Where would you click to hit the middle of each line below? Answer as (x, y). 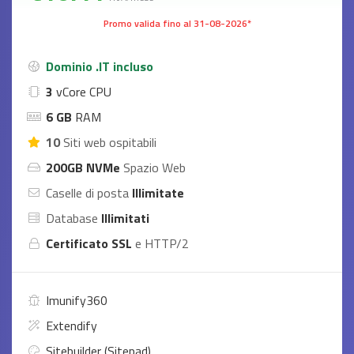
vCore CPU (82, 92)
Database (72, 218)
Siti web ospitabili (108, 142)
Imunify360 (77, 300)
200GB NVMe (83, 168)
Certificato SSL (89, 243)
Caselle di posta (87, 193)
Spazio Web (154, 168)
